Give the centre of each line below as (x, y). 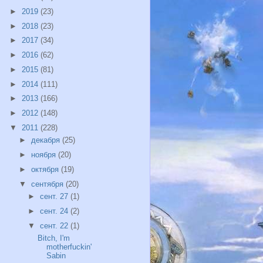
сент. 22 (55, 225)
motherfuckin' (69, 247)
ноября (44, 155)
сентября (48, 184)
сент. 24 (55, 211)
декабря (46, 140)
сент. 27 (55, 197)
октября (46, 169)
